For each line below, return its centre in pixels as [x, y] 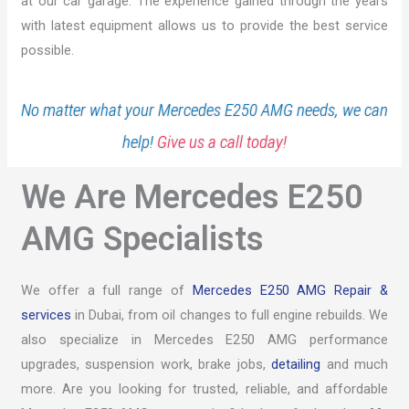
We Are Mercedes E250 [192, 198]
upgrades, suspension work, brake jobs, [146, 365]
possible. [47, 50]
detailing [299, 365]
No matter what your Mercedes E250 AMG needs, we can [204, 110]
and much [357, 365]
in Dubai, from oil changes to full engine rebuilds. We [230, 315]
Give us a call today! [222, 142]
